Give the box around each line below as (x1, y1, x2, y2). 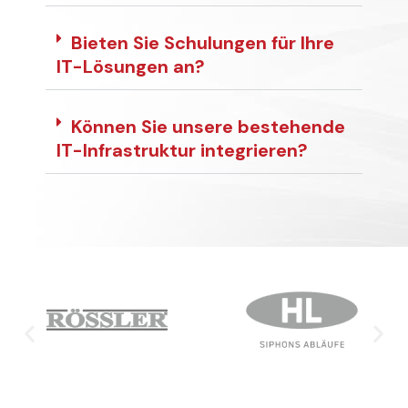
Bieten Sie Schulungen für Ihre (71, 31, 334, 56)
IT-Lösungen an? (56, 55, 205, 79)
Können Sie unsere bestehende (71, 115, 345, 139)
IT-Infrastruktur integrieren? (56, 138, 308, 163)
